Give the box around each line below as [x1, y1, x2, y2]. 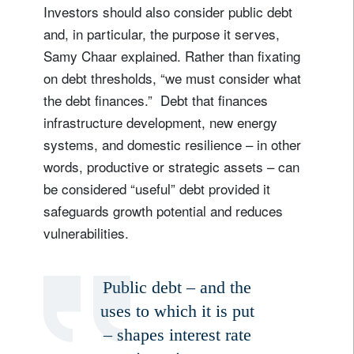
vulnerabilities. [43, 222, 129, 243]
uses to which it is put [100, 300, 254, 321]
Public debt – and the [103, 277, 251, 297]
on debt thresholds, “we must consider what [43, 67, 301, 88]
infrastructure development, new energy [43, 111, 277, 132]
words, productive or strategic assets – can [43, 156, 299, 176]
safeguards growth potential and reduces [43, 200, 283, 220]
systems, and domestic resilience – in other [43, 134, 301, 154]
